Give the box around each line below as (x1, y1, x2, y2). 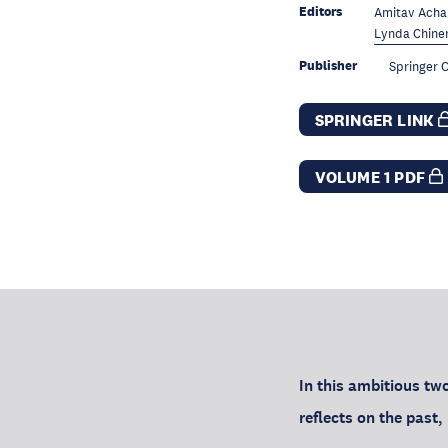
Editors (298, 3, 342, 20)
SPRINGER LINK (314, 110, 439, 131)
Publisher (298, 57, 357, 74)
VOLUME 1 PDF (314, 167, 430, 188)
